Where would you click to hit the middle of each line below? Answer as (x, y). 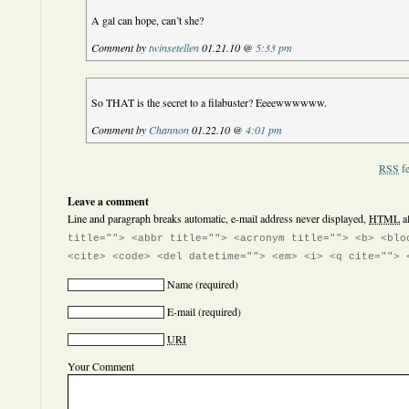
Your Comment (101, 366)
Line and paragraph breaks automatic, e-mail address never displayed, (218, 218)
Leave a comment (108, 201)
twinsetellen (174, 47)
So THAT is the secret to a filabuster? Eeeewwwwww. (210, 102)
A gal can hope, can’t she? (148, 20)
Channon (169, 130)
